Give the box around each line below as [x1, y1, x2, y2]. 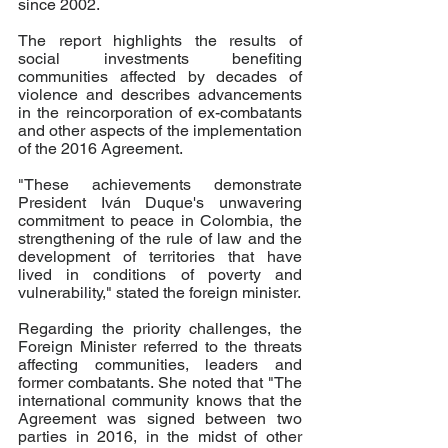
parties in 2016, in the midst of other [18, 427, 302, 446]
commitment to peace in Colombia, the [18, 211, 302, 230]
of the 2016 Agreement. [18, 139, 186, 158]
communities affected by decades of [18, 67, 302, 86]
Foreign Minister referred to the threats [18, 337, 302, 356]
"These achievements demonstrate [18, 175, 302, 194]
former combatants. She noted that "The [18, 373, 302, 392]
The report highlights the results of [18, 31, 302, 50]
